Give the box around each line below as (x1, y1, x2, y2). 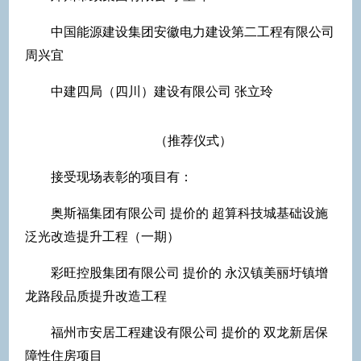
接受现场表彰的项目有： (51, 169, 193, 184)
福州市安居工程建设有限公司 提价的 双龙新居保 (51, 325, 328, 339)
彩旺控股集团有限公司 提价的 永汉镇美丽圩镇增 (51, 265, 328, 280)
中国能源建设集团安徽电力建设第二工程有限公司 (51, 24, 334, 39)
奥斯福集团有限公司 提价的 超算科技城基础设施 (51, 205, 328, 220)
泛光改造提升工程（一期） (25, 229, 180, 243)
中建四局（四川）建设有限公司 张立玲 (51, 84, 273, 98)
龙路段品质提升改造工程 (25, 288, 167, 303)
